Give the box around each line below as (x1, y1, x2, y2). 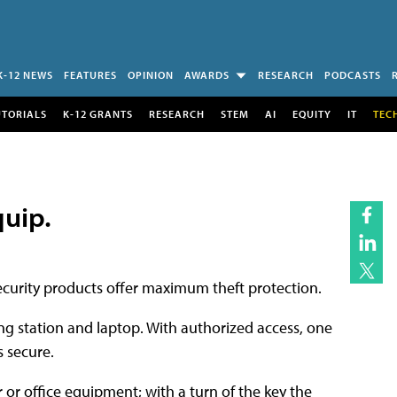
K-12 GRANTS (62, 106, 133, 121)
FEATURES (64, 68, 117, 82)
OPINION (128, 68, 174, 82)
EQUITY (292, 106, 331, 121)
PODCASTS (324, 68, 381, 82)
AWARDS (184, 68, 230, 82)
